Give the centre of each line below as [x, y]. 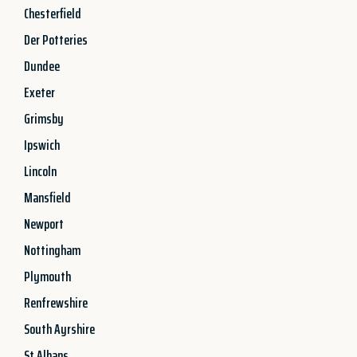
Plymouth [47, 276]
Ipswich [42, 145]
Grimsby [44, 118]
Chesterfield [53, 13]
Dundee [42, 66]
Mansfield [47, 197]
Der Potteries [56, 39]
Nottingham [52, 250]
